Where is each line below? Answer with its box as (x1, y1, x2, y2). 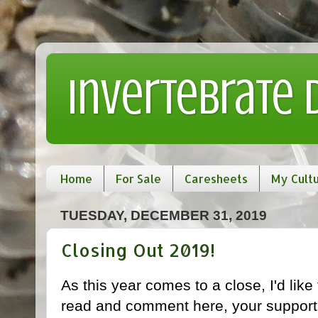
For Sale (116, 171, 161, 186)
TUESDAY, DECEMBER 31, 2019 (60, 207, 267, 223)
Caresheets (185, 171, 248, 186)
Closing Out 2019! (61, 239, 215, 261)
